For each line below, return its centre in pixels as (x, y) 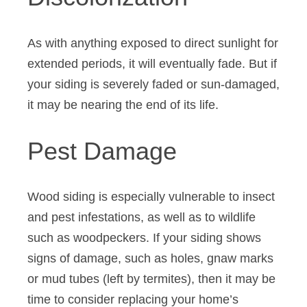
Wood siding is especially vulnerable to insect (151, 197)
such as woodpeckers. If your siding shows (144, 238)
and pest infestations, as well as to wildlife (142, 218)
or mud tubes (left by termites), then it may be (151, 279)
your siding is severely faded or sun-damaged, (153, 84)
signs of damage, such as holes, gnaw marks (150, 259)
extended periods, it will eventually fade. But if (152, 63)
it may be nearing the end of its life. (125, 105)
